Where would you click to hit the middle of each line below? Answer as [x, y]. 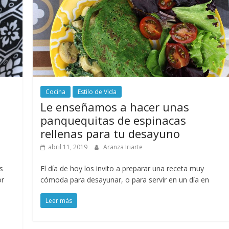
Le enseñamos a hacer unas [115, 107]
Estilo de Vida [97, 91]
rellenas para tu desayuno [110, 133]
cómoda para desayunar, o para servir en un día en [125, 179]
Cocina [56, 91]
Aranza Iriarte [123, 147]
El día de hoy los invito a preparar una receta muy [122, 168]
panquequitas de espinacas [113, 120]
